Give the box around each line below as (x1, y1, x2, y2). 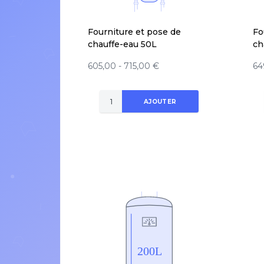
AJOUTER (143, 97, 177, 105)
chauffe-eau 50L (88, 39, 157, 50)
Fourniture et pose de (88, 27, 181, 38)
